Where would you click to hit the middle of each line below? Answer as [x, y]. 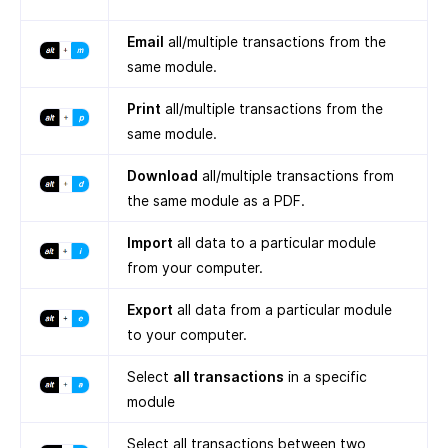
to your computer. [187, 335]
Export [150, 310]
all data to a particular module [274, 243]
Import [150, 243]
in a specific [325, 377]
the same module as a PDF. [216, 201]
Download [162, 176]
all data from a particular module [282, 310]
